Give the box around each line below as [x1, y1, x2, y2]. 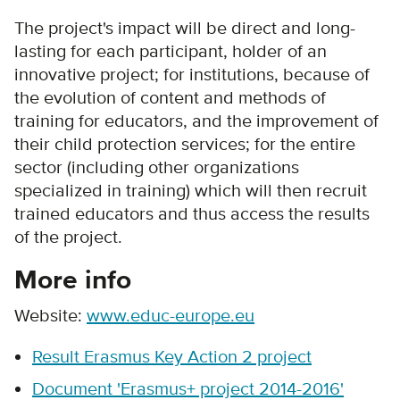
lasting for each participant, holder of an [14, 40, 327, 62]
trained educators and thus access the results [14, 203, 370, 225]
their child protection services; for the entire [14, 133, 355, 155]
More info [14, 263, 131, 297]
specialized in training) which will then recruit [14, 179, 367, 202]
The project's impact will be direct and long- [14, 17, 355, 39]
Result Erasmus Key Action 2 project [32, 346, 312, 368]
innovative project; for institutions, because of [14, 63, 370, 86]
